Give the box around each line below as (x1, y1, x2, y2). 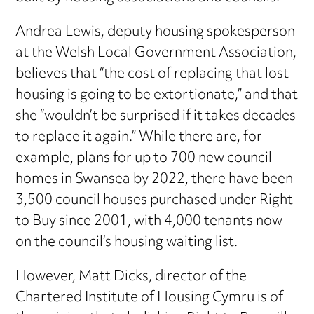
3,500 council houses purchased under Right (15, 186, 294, 215)
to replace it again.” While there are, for (15, 123, 263, 152)
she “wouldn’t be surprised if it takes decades (15, 102, 296, 131)
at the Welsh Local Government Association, (15, 39, 297, 68)
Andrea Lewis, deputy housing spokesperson (15, 18, 296, 47)
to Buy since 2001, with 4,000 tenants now (15, 207, 283, 236)
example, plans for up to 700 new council (15, 144, 273, 173)
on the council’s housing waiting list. (15, 228, 238, 257)
